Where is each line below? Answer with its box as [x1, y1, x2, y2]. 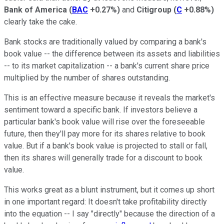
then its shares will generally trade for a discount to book [4, 152, 202, 162]
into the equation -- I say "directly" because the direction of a [4, 208, 215, 218]
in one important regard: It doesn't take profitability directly [4, 196, 207, 206]
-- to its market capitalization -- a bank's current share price [4, 60, 209, 70]
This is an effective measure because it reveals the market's [4, 92, 215, 102]
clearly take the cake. [4, 16, 77, 26]
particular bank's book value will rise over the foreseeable [4, 116, 205, 126]
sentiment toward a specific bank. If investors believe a [4, 104, 197, 114]
